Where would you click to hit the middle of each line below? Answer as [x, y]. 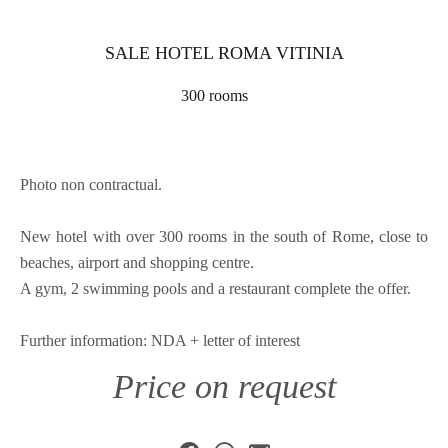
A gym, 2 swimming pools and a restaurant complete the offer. [215, 288]
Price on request [224, 386]
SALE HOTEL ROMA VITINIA [224, 53]
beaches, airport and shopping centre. [137, 262]
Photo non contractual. [91, 184]
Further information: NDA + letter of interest [160, 340]
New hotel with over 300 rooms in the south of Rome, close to [224, 236]
